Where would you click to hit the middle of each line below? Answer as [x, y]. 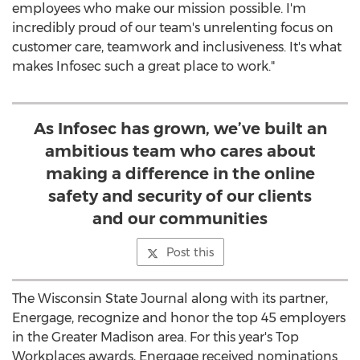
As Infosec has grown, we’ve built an [180, 129]
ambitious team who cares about [180, 151]
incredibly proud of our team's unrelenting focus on [173, 28]
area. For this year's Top [227, 337]
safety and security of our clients [180, 196]
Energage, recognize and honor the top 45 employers [179, 318]
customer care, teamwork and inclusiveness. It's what [177, 47]
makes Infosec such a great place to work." [143, 66]
